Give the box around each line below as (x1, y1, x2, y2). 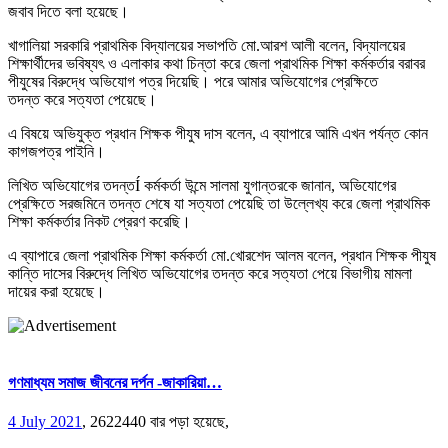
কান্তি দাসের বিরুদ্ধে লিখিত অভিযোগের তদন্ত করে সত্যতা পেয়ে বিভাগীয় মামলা (8, 264, 412, 282)
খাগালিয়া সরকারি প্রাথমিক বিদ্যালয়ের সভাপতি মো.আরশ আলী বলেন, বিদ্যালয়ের (8, 36, 405, 54)
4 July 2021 (8, 413, 82, 431)
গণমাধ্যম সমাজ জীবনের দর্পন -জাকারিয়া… (8, 374, 222, 392)
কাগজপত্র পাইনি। (8, 142, 105, 160)
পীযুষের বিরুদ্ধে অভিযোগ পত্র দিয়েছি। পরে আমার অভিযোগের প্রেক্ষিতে (8, 72, 378, 90)
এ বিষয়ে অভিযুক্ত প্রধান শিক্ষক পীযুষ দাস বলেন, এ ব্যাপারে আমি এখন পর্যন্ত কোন (8, 124, 428, 142)
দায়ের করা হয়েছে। (8, 282, 105, 300)
